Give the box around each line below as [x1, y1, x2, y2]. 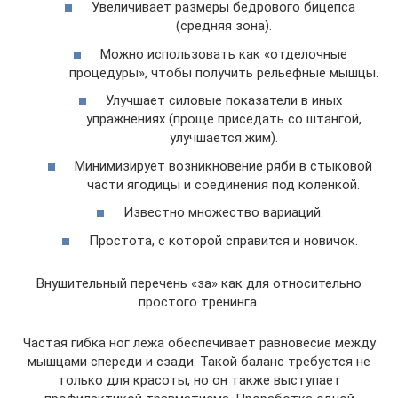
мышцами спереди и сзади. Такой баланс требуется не [28, 353, 370, 370]
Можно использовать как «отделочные [99, 45, 347, 62]
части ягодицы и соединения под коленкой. [87, 176, 360, 193]
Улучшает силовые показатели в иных [105, 92, 342, 108]
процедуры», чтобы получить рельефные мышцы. [68, 64, 378, 81]
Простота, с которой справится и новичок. [89, 232, 358, 249]
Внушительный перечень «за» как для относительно [36, 275, 362, 291]
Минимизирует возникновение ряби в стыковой [75, 157, 372, 174]
